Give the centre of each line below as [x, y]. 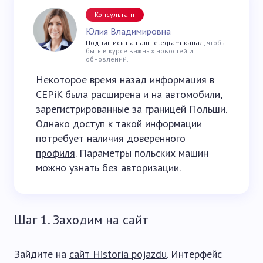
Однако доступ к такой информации [119, 124]
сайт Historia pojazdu [118, 254]
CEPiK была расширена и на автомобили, [129, 95]
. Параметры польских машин [142, 153]
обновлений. [107, 59]
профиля [55, 153]
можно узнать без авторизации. [108, 168]
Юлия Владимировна [128, 31]
